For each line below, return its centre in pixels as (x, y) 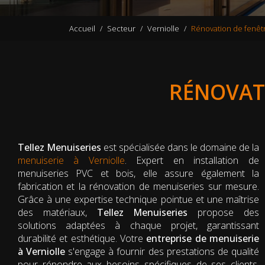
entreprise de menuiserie (203, 238)
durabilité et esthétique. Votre (82, 238)
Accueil (82, 28)
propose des (228, 212)
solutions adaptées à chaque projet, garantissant (138, 225)
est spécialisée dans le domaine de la (180, 147)
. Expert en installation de (192, 160)
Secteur (121, 28)
